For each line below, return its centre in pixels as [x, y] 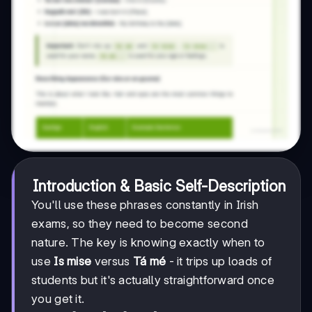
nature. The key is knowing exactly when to [148, 242]
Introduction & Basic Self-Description [159, 186]
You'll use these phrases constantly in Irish [145, 204]
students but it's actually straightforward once [153, 280]
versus [112, 261]
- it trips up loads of [219, 261]
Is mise [73, 261]
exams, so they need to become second [140, 223]
